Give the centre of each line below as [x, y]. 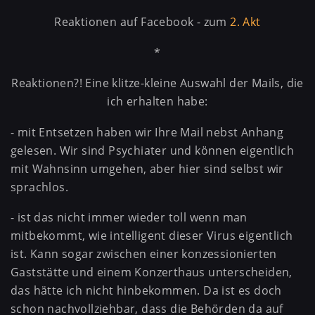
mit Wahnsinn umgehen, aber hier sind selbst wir [147, 168]
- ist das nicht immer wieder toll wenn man [129, 218]
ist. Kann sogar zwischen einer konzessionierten [144, 254]
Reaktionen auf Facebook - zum [142, 21]
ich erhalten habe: [157, 102]
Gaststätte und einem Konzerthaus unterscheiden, [152, 272]
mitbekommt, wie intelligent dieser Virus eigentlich [152, 236]
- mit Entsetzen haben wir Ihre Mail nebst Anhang [147, 132]
